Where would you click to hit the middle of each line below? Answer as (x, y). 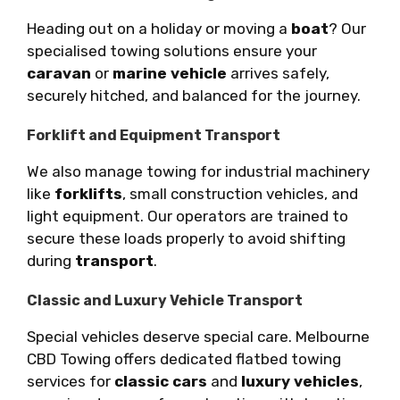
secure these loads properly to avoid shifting (186, 238)
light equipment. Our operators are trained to (187, 216)
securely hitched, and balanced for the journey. (194, 95)
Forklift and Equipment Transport (154, 135)
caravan (59, 73)
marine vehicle (170, 73)
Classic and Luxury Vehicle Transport (165, 300)
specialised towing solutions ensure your (172, 50)
